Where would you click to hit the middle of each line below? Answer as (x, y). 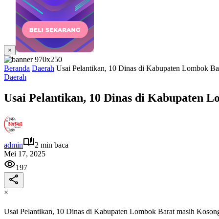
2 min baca (52, 145)
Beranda (17, 68)
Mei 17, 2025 (25, 153)
